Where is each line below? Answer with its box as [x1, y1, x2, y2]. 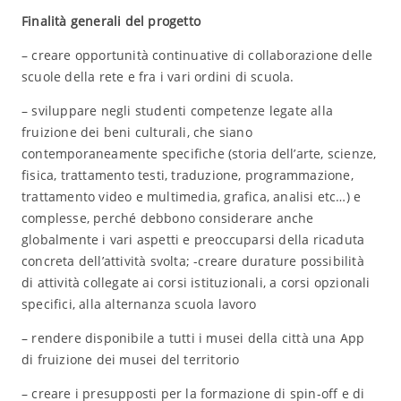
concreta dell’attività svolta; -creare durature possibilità [21, 252, 364, 269]
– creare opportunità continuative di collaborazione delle [21, 47, 373, 64]
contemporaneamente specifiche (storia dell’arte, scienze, [21, 145, 377, 162]
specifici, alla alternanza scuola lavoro [21, 295, 256, 312]
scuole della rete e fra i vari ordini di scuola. [21, 68, 294, 85]
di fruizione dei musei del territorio [21, 351, 240, 368]
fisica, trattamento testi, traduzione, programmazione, [21, 166, 354, 183]
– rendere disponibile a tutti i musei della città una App [21, 329, 365, 346]
